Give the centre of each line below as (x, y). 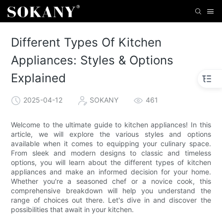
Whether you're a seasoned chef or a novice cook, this (111, 181)
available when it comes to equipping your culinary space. (111, 143)
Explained (39, 78)
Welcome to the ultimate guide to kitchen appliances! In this (111, 124)
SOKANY (104, 100)
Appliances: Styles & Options (92, 60)
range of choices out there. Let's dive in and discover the (111, 200)
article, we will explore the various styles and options (111, 134)
